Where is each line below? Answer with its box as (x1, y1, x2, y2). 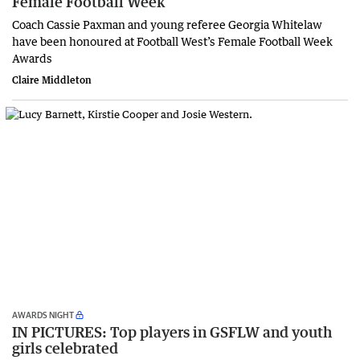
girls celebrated (12, 338, 118, 357)
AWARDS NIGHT (12, 309, 74, 320)
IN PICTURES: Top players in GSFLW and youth (12, 322, 332, 341)
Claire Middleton (12, 73, 92, 86)
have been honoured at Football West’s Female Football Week (12, 33, 333, 48)
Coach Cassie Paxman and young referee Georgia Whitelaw (12, 16, 322, 31)
